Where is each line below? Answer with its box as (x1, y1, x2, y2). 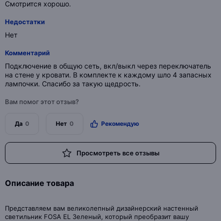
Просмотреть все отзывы (76, 148, 159, 157)
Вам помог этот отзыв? (5, 98, 79, 106)
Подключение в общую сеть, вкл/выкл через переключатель (5, 62, 211, 70)
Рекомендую (101, 120, 139, 127)
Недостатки (5, 18, 45, 26)
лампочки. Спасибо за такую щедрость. (5, 79, 141, 88)
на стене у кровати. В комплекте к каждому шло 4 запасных (5, 71, 212, 79)
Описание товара (5, 178, 74, 188)
